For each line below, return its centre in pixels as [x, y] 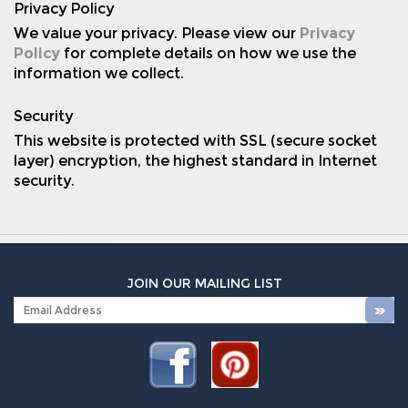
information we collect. [99, 74]
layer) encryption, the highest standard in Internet [195, 161]
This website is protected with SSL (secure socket [195, 141]
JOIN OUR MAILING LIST [204, 284]
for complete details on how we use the [208, 54]
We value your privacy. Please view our [157, 34]
